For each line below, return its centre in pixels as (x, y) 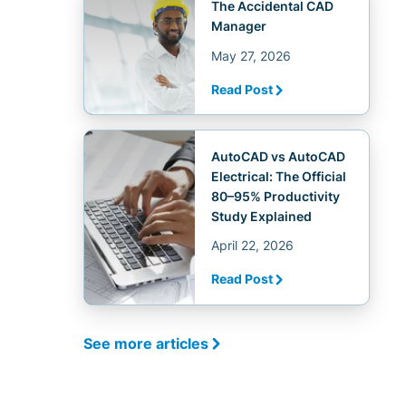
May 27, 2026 (251, 55)
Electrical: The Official (278, 176)
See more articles (146, 343)
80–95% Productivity (275, 196)
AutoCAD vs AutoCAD (278, 156)
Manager (238, 25)
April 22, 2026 (252, 246)
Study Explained (261, 216)
